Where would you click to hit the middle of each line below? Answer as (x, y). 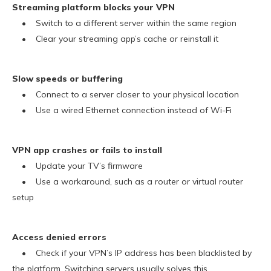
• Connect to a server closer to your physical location (126, 95)
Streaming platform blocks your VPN (93, 8)
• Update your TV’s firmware (77, 166)
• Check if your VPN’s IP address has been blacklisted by (132, 253)
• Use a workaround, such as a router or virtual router (128, 182)
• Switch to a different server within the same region (124, 23)
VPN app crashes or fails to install (87, 150)
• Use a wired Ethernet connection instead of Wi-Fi (122, 110)
